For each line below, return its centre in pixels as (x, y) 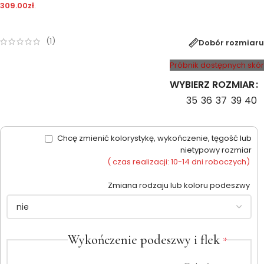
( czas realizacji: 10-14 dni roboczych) (179, 161)
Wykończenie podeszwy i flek (145, 240)
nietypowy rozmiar (216, 150)
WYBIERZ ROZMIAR (212, 84)
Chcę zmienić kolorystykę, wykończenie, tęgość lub (154, 138)
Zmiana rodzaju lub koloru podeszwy (180, 185)
